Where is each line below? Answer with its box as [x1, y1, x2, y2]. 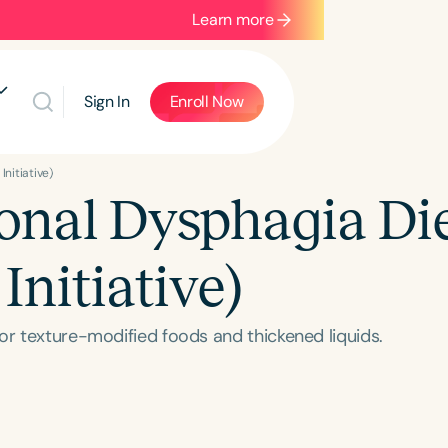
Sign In [83, 91, 130, 112]
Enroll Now [169, 91, 244, 112]
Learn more [192, 9, 274, 30]
